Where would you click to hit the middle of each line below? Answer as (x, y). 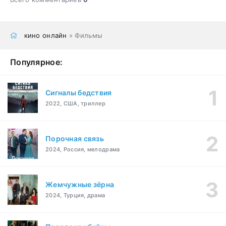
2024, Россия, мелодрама (83, 150)
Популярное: (37, 62)
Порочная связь (75, 139)
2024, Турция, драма (75, 195)
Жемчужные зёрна (80, 185)
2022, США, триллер (76, 104)
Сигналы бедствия (79, 93)
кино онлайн (45, 35)
